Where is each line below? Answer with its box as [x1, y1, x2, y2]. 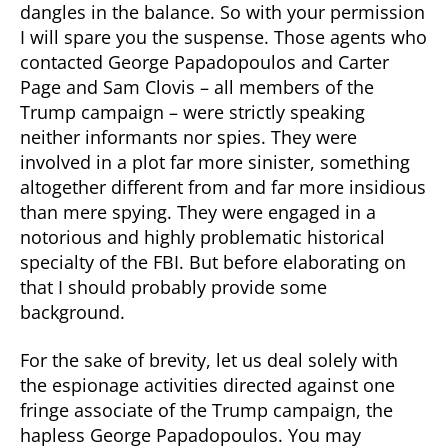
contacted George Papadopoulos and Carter [20, 50, 389, 74]
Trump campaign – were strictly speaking [20, 100, 365, 124]
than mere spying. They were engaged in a [20, 200, 376, 224]
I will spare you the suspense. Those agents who [20, 25, 427, 49]
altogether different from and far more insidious [20, 175, 426, 199]
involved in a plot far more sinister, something [20, 150, 410, 174]
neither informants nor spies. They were [20, 125, 357, 149]
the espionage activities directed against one [20, 372, 395, 397]
